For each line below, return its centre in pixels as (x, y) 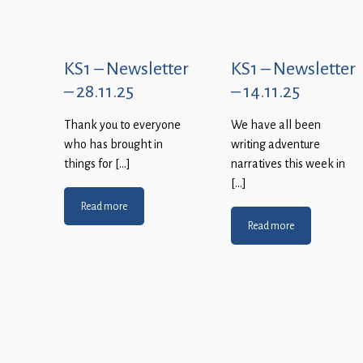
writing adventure (275, 145)
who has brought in (113, 145)
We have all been (276, 125)
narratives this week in (288, 164)
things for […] (97, 164)
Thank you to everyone (122, 125)
